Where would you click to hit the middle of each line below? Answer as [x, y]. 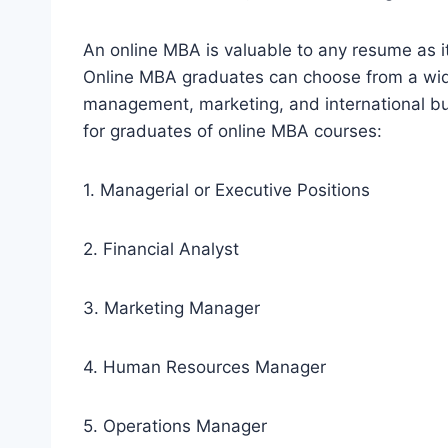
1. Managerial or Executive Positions [226, 189]
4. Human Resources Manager [204, 366]
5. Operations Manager [175, 425]
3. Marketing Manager [171, 307]
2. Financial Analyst [161, 248]
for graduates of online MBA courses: [232, 130]
